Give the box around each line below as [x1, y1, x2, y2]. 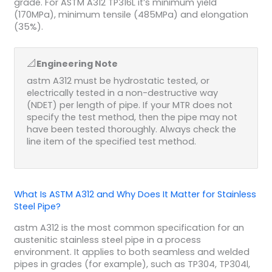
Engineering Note [36, 58, 118, 70]
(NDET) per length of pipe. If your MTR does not [26, 99, 233, 112]
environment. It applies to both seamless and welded [13, 245, 250, 258]
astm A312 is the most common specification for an [13, 221, 244, 234]
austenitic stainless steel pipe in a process [13, 233, 201, 246]
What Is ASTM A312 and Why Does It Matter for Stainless [13, 188, 256, 200]
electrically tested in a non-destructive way [26, 87, 218, 100]
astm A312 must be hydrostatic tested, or [26, 75, 209, 87]
